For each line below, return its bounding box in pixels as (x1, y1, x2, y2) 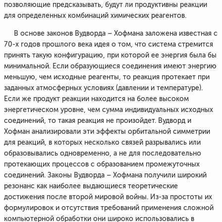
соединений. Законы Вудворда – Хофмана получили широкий (4, 171, 207, 179)
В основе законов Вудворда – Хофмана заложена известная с (4, 30, 218, 37)
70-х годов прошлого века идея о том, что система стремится (4, 41, 213, 48)
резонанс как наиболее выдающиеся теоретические (4, 182, 178, 190)
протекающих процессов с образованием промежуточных (4, 161, 200, 168)
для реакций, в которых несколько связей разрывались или (4, 139, 201, 146)
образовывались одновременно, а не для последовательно (4, 150, 201, 157)
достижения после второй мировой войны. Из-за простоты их (4, 193, 212, 201)
